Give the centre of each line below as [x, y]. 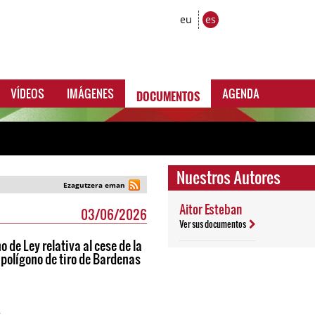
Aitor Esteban [210, 209]
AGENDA [241, 93]
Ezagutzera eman [94, 185]
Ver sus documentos [212, 224]
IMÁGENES [90, 93]
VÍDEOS [27, 93]
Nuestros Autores [228, 177]
